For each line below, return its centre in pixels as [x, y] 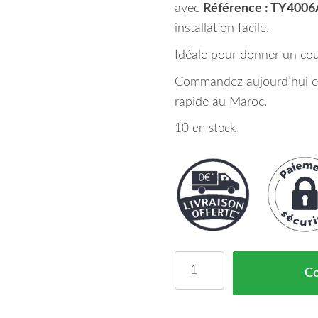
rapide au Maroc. [220, 102]
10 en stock [205, 128]
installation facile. [221, 28]
